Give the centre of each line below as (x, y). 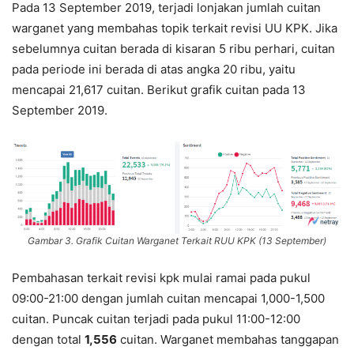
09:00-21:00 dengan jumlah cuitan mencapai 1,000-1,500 (168, 299)
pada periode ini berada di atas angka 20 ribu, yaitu (154, 70)
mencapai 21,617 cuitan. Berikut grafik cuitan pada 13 (159, 90)
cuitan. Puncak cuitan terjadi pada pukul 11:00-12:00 (156, 319)
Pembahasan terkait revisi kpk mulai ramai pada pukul (161, 278)
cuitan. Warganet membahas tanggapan (228, 340)
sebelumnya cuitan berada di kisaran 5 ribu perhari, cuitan (173, 49)
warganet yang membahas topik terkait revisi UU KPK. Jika (175, 28)
